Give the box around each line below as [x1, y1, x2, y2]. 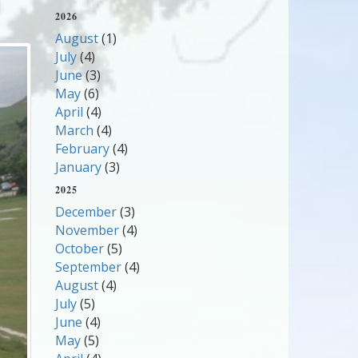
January [54, 158, 101, 176]
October [54, 240, 104, 257]
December [54, 203, 117, 221]
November [54, 221, 119, 239]
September [54, 258, 121, 276]
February [54, 140, 109, 157]
